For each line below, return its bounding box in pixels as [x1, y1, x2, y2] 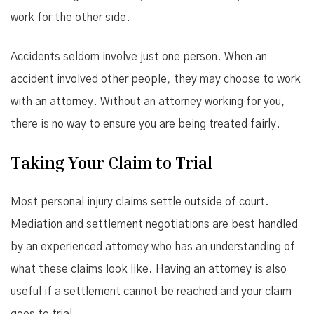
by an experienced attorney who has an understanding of [11, 241, 295, 252]
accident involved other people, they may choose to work [11, 74, 301, 85]
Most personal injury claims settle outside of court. [11, 196, 269, 207]
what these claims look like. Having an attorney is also [11, 264, 287, 275]
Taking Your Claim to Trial [11, 153, 212, 172]
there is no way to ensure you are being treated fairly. [11, 118, 280, 130]
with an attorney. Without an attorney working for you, [11, 96, 285, 107]
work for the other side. [11, 12, 130, 23]
